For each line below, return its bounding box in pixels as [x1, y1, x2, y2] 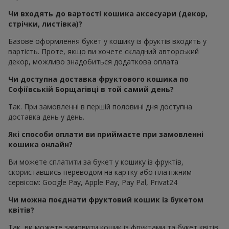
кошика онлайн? [8, 140, 73, 150]
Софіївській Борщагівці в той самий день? [8, 84, 174, 95]
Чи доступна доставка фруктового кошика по [8, 74, 189, 84]
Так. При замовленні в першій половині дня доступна [8, 102, 192, 112]
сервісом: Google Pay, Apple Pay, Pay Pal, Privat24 [8, 177, 177, 188]
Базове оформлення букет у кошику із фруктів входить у [8, 36, 207, 47]
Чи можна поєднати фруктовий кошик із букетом [8, 195, 203, 205]
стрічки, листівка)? [8, 19, 82, 29]
